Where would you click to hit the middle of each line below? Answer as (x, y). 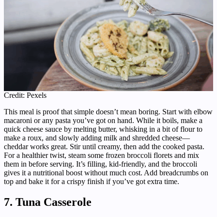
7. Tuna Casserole (48, 202)
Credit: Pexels (25, 95)
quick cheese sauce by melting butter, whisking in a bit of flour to (103, 129)
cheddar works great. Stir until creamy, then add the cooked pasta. (104, 147)
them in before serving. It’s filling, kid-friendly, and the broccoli (101, 164)
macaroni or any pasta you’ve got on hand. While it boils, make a (103, 121)
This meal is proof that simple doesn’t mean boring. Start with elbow (108, 112)
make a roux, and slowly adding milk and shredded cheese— (97, 138)
